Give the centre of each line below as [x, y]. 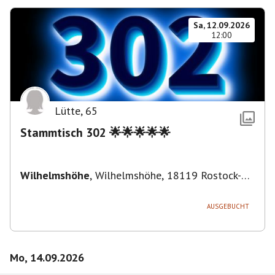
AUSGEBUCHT [228, 206]
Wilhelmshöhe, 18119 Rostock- [168, 175]
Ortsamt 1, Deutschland [77, 188]
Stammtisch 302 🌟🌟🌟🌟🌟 [95, 133]
